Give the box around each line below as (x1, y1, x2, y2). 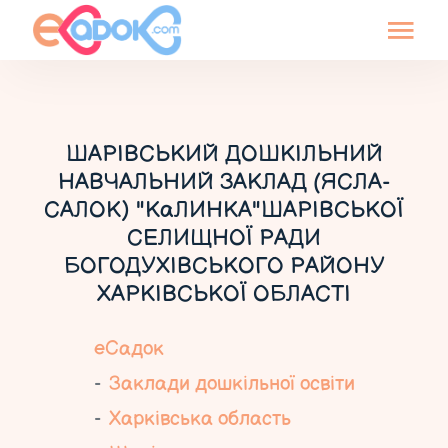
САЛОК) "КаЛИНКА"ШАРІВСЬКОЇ (44, 196, 404, 224)
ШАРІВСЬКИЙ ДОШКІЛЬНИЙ (65, 140, 383, 168)
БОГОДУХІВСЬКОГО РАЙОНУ (63, 252, 385, 280)
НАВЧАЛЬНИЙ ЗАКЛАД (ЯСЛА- (58, 168, 390, 196)
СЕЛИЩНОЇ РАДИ (127, 224, 321, 252)
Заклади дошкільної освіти (108, 372, 355, 396)
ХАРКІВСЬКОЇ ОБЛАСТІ (97, 280, 351, 308)
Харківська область (108, 407, 291, 431)
